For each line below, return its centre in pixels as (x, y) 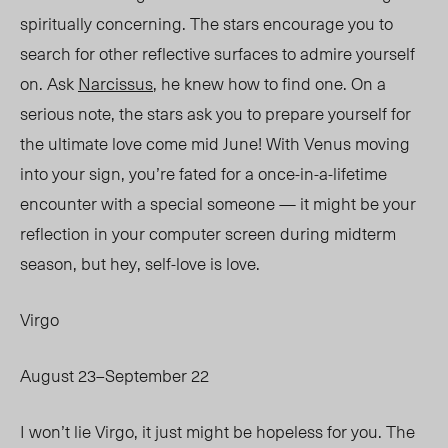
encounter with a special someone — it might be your (218, 203)
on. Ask (49, 83)
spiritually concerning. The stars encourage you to (206, 23)
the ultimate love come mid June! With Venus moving (215, 143)
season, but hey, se (91, 263)
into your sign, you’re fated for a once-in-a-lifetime (203, 173)
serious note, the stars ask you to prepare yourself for (215, 113)
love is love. (220, 263)
